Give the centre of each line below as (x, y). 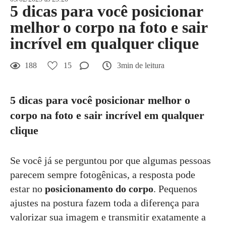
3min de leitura (141, 65)
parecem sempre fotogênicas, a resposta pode (103, 174)
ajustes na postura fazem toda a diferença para (105, 203)
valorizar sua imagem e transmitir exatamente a (108, 217)
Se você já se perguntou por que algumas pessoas (110, 160)
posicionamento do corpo (99, 188)
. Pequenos (175, 188)
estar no (27, 188)
